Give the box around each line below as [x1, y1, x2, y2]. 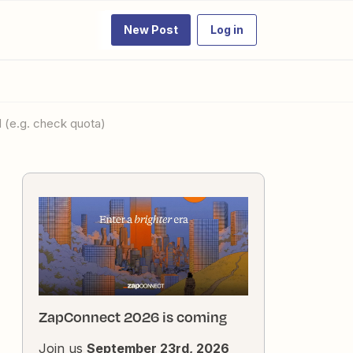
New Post [124, 23, 178, 36]
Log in [210, 23, 243, 36]
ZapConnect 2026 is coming [39, 307, 227, 328]
